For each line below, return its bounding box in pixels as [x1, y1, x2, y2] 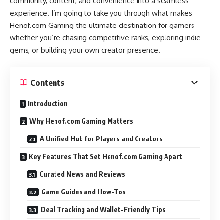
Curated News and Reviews [39, 170, 125, 178]
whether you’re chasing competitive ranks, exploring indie [10, 32, 201, 42]
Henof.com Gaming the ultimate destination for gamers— [10, 20, 203, 30]
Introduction [28, 99, 68, 108]
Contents [30, 77, 64, 88]
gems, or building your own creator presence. [10, 45, 160, 55]
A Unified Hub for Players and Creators [40, 135, 163, 143]
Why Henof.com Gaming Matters [29, 117, 133, 125]
